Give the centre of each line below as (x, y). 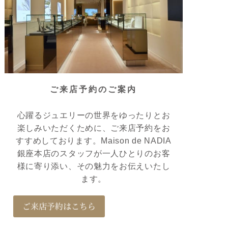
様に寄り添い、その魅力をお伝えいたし (94, 166)
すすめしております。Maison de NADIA (94, 141)
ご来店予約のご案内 (94, 90)
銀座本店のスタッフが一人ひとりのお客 (94, 154)
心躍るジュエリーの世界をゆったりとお (94, 116)
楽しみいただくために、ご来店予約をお (94, 128)
